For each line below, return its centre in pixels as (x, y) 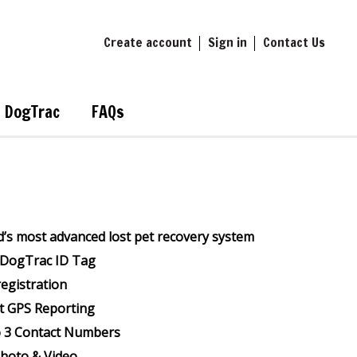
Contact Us (294, 42)
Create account (148, 42)
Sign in (228, 42)
